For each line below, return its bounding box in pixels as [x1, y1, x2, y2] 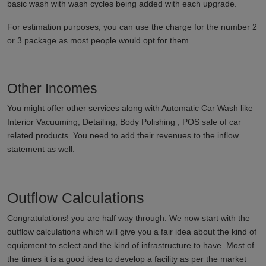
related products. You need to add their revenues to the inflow [7, 130, 239, 140]
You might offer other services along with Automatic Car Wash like [7, 103, 253, 113]
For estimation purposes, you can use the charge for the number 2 [7, 21, 257, 31]
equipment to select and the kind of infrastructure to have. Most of [7, 240, 254, 250]
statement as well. [7, 144, 75, 154]
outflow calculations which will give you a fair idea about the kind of [7, 226, 256, 236]
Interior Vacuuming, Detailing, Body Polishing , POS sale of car [7, 116, 241, 126]
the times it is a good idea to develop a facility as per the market [7, 254, 246, 264]
